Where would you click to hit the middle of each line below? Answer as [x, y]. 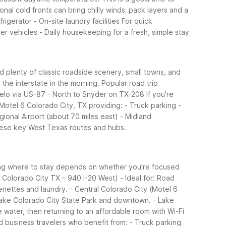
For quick [137, 21]
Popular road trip [130, 83]
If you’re [160, 94]
